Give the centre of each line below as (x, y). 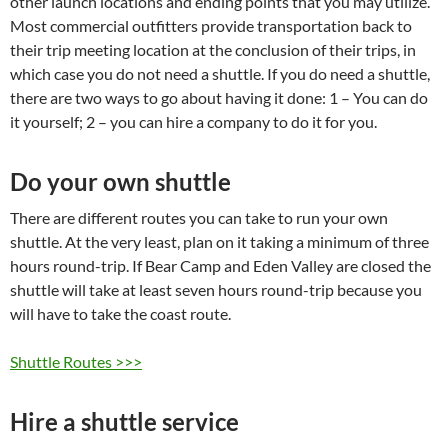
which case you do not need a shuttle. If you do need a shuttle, (220, 73)
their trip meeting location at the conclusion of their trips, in (213, 49)
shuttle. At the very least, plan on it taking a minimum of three (219, 241)
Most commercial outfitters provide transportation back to (211, 25)
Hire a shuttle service (124, 421)
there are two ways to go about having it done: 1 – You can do (219, 97)
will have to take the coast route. (120, 313)
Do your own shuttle (120, 181)
